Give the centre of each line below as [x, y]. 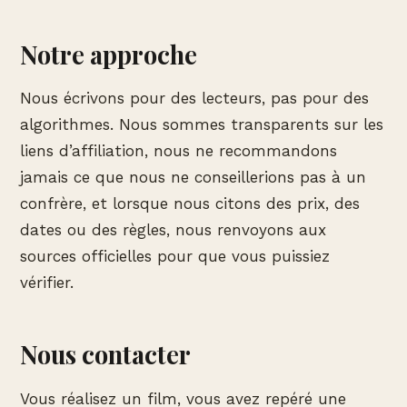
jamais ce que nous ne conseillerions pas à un [193, 178]
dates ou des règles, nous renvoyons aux [173, 230]
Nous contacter [105, 355]
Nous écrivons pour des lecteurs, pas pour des [194, 99]
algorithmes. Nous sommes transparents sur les [202, 125]
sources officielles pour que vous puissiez [175, 257]
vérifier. [47, 283]
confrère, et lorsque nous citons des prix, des [190, 204]
